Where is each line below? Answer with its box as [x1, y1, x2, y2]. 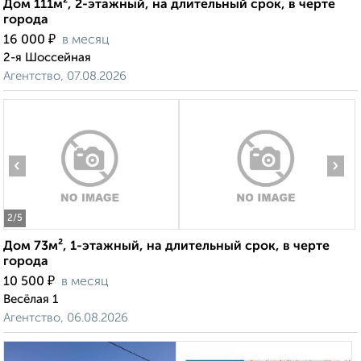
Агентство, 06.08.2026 [3, 312, 128, 325]
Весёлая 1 [3, 293, 58, 306]
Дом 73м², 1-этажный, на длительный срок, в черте [3, 240, 330, 254]
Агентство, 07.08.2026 [3, 70, 127, 83]
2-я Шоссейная [3, 52, 91, 64]
